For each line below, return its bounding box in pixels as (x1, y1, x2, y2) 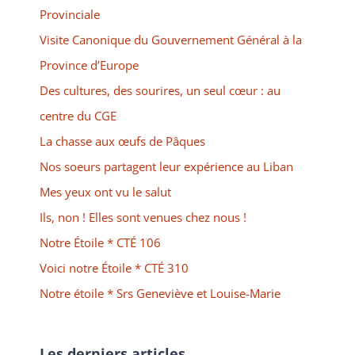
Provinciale (40, 6, 100, 23)
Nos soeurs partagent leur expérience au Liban (40, 158, 293, 175)
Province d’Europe (40, 57, 139, 74)
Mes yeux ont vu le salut (40, 184, 171, 200)
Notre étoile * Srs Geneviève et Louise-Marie (40, 285, 281, 302)
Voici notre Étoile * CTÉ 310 (40, 260, 189, 277)
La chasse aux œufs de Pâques (40, 133, 205, 150)
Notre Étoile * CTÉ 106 (40, 235, 161, 251)
